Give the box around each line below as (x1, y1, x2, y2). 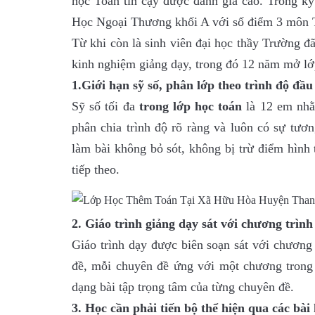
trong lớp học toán (139, 99, 247, 113)
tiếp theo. (72, 162, 120, 176)
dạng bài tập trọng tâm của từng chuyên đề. (72, 280, 294, 294)
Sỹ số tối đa (72, 99, 139, 113)
